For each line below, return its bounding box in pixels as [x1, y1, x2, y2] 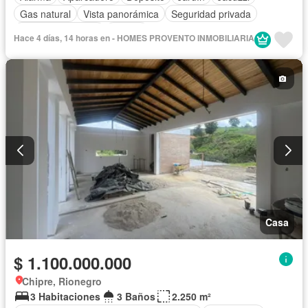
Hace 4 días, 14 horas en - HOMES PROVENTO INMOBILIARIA [14, 32, 254, 45]
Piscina [111, 23, 142, 38]
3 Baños [117, 289, 155, 303]
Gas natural [20, 6, 71, 21]
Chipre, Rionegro [22, 274, 102, 288]
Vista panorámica [83, 6, 159, 21]
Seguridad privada [171, 6, 251, 21]
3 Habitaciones [30, 289, 100, 303]
